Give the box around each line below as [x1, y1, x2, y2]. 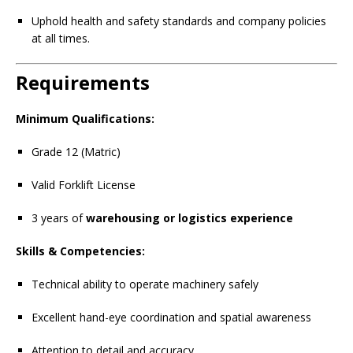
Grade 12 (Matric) [32, 144, 121, 159]
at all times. [32, 31, 90, 46]
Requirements [16, 69, 150, 95]
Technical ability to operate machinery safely [32, 277, 258, 292]
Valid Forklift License [32, 177, 136, 192]
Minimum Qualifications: [16, 111, 154, 126]
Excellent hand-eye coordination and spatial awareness [32, 310, 311, 325]
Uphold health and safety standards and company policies [32, 13, 326, 28]
